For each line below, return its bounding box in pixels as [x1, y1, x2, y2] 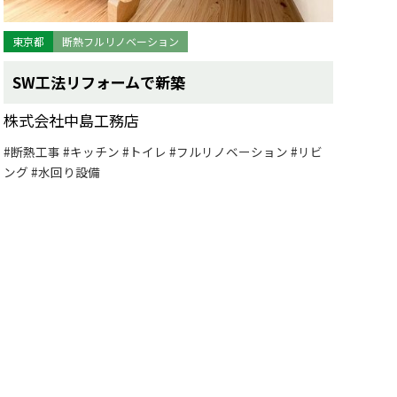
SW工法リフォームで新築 [12, 71, 185, 93]
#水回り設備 [31, 163, 100, 181]
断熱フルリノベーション [62, 34, 179, 49]
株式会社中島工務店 [4, 109, 139, 131]
